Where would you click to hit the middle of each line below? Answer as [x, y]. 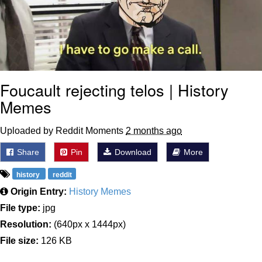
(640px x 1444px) [89, 224]
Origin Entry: [39, 191]
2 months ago [154, 130]
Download [132, 152]
